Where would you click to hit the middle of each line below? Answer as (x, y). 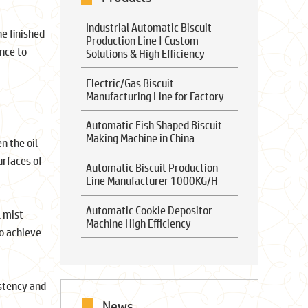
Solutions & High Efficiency (145, 53)
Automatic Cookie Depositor (149, 210)
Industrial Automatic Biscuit (148, 27)
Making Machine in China (140, 138)
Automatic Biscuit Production (152, 168)
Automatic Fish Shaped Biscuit (154, 125)
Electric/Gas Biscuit (130, 82)
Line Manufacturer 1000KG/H (152, 181)
